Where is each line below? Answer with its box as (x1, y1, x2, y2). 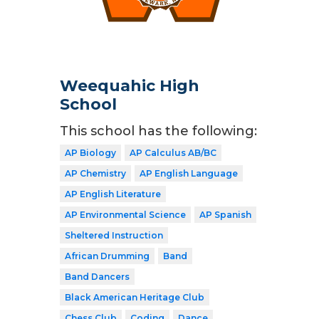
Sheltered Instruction (65, 229, 163, 241)
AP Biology (65, 147, 116, 158)
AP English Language (140, 167, 238, 179)
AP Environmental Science (65, 209, 186, 220)
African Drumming (65, 250, 150, 261)
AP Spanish (199, 209, 251, 220)
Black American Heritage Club (65, 291, 204, 303)
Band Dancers (65, 271, 130, 282)
